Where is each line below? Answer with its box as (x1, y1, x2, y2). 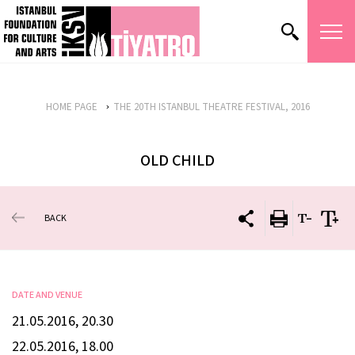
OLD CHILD (140, 150, 215, 172)
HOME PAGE (45, 100, 97, 114)
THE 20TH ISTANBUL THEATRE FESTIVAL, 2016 (113, 100, 310, 114)
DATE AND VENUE (12, 288, 82, 302)
